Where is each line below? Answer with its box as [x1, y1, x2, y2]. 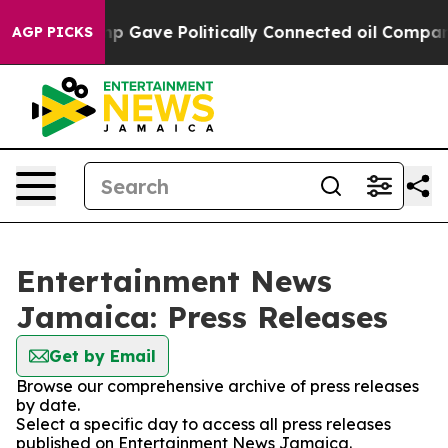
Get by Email [49, 346, 156, 366]
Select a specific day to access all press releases [16, 414, 391, 434]
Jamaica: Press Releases [16, 298, 388, 336]
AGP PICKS [12, 23, 93, 41]
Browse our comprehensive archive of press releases [16, 376, 419, 396]
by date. [16, 395, 80, 415]
